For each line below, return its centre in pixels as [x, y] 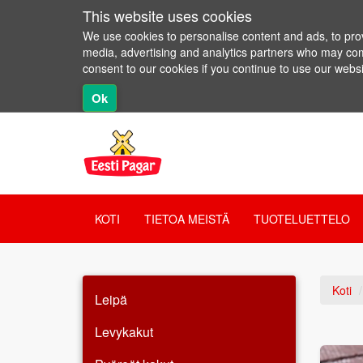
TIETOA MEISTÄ [187, 219]
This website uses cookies [167, 15]
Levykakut [124, 332]
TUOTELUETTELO [302, 219]
